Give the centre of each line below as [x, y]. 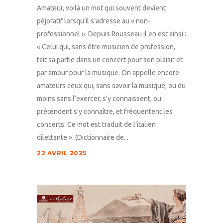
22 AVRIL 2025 [62, 153]
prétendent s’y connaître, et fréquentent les [105, 111]
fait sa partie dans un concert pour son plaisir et [110, 59]
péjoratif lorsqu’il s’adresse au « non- [94, 21]
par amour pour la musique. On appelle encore [108, 72]
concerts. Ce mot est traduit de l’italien [96, 124]
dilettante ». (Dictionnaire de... [83, 137]
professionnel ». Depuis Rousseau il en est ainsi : [111, 34]
